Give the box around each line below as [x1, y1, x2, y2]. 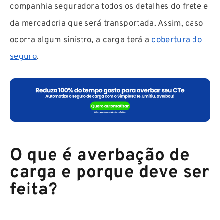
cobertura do [151, 35, 202, 46]
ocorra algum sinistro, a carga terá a [10, 35, 152, 46]
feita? [10, 179, 57, 201]
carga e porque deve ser [10, 162, 210, 184]
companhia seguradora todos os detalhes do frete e [10, 1, 208, 12]
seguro [10, 52, 37, 62]
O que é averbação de [10, 145, 190, 167]
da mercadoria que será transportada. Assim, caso [10, 18, 203, 29]
